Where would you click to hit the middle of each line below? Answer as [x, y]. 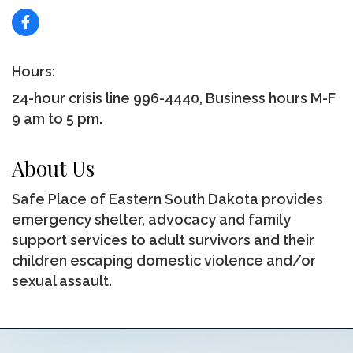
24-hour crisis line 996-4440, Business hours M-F [174, 98]
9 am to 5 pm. [57, 119]
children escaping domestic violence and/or [164, 261]
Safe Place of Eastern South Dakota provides [167, 199]
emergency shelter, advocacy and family [151, 220]
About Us [53, 169]
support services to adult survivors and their [163, 240]
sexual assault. [62, 281]
